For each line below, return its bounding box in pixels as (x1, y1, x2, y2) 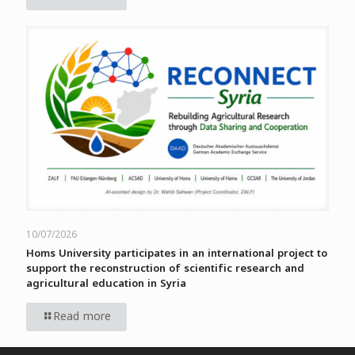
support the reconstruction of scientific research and (26, 258, 304, 278)
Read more (53, 305, 111, 327)
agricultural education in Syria (26, 273, 186, 293)
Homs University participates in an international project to (26, 242, 327, 263)
